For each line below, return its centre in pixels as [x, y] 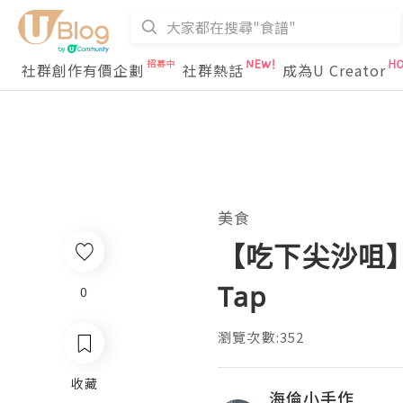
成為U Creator [334, 70]
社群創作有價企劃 [83, 70]
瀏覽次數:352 [261, 337]
